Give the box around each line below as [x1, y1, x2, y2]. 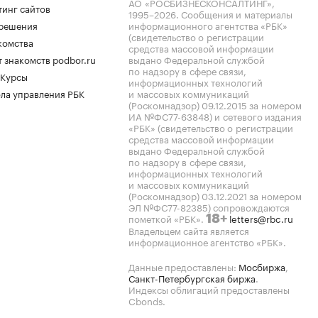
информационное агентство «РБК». [128, 234, 286, 248]
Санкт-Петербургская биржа [128, 270, 256, 285]
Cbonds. [128, 293, 165, 307]
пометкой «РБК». [128, 211, 206, 225]
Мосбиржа [238, 259, 285, 273]
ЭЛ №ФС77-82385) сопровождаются [128, 199, 290, 214]
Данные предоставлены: [128, 259, 238, 273]
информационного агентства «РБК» [128, 18, 287, 32]
